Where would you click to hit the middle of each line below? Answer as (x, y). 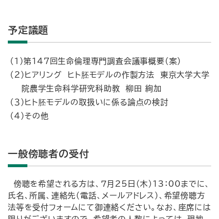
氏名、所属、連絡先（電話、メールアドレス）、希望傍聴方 (107, 196)
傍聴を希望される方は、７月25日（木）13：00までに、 (109, 184)
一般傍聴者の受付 (49, 153)
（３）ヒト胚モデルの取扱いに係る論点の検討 (89, 102)
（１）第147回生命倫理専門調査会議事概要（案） (96, 61)
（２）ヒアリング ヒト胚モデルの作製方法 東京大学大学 (110, 75)
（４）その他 (29, 116)
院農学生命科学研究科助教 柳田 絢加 (92, 88)
